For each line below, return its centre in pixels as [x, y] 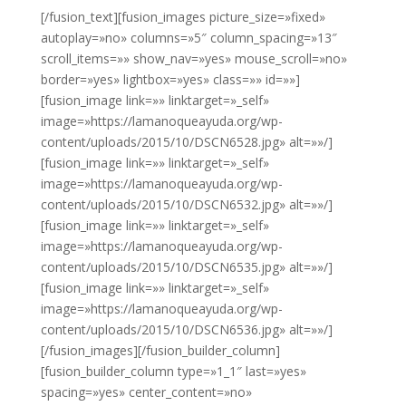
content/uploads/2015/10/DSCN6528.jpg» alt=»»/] [186, 142]
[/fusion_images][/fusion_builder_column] [160, 351]
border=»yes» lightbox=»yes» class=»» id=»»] [170, 80]
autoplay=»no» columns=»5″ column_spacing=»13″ [188, 38]
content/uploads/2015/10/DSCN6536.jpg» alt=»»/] [186, 330]
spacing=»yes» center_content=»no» [146, 392]
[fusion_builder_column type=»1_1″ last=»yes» [173, 372]
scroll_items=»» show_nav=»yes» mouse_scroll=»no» [193, 59]
